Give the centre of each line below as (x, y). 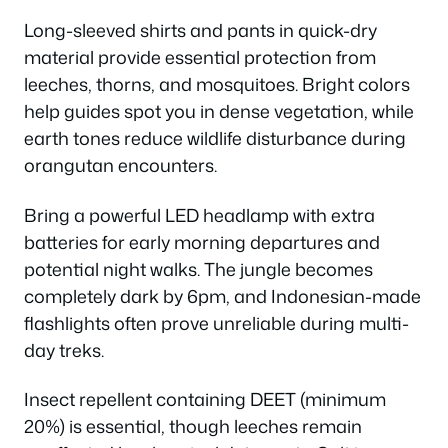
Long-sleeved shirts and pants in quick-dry (200, 30)
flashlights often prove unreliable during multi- (216, 322)
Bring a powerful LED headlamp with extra (199, 214)
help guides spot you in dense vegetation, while (219, 111)
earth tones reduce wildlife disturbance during (215, 138)
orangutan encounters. (120, 165)
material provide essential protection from (200, 57)
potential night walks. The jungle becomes (198, 268)
